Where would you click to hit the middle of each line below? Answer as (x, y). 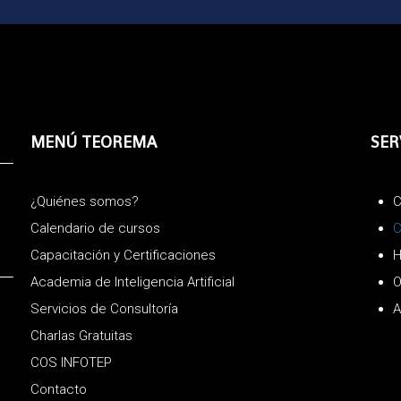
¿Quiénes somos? (84, 201)
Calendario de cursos (95, 228)
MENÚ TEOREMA (94, 141)
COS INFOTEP (71, 362)
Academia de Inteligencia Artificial (132, 282)
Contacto (58, 389)
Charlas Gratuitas (81, 335)
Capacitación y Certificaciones (123, 255)
